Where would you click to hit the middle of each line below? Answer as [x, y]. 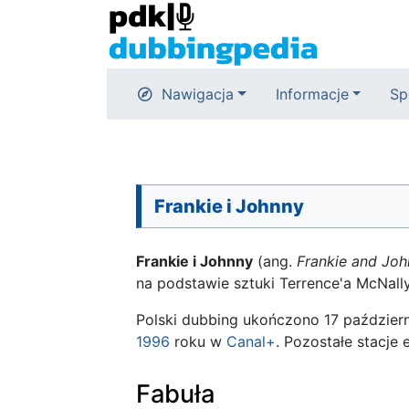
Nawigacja [198, 94]
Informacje [312, 94]
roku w [198, 341]
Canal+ [251, 341]
